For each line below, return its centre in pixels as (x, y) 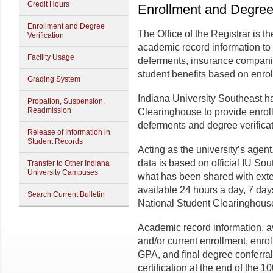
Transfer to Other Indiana (69, 163)
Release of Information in (69, 132)
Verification (46, 35)
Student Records (55, 141)
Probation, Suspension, (66, 101)
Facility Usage (51, 57)
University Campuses (63, 172)
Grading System (54, 79)
